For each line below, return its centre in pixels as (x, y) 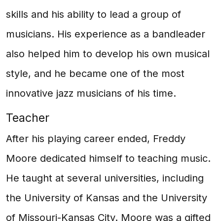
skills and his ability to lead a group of (93, 14)
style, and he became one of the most (95, 74)
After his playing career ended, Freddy (96, 139)
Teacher (28, 118)
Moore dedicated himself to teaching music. (108, 158)
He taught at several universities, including (105, 178)
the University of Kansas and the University (107, 198)
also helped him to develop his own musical (108, 54)
